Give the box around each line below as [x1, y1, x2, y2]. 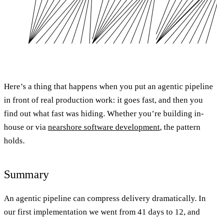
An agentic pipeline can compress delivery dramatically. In [4, 193, 206, 203]
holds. [4, 136, 25, 145]
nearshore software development [48, 122, 160, 132]
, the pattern [160, 122, 201, 132]
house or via [4, 122, 48, 132]
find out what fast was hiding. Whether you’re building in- [4, 108, 204, 118]
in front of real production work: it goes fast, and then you [4, 95, 203, 105]
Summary [4, 168, 49, 181]
